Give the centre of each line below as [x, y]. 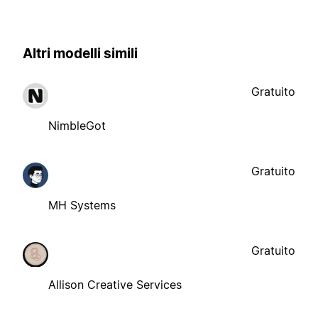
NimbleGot [77, 125]
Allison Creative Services [115, 284]
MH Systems [82, 205]
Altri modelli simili [80, 54]
